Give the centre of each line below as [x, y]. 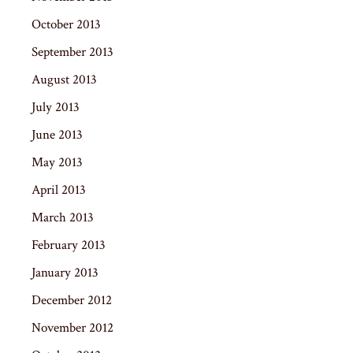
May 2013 [57, 162]
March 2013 [63, 217]
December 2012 [72, 300]
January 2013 [65, 272]
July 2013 [56, 107]
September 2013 [72, 52]
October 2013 [66, 24]
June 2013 [57, 134]
